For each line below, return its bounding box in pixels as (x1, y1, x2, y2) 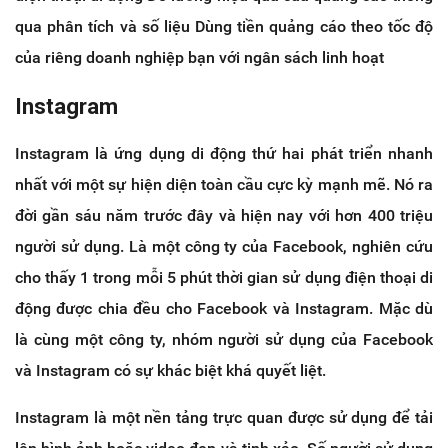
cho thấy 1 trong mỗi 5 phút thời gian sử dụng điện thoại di (15, 267, 433, 287)
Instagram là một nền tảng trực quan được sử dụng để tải (15, 407, 433, 427)
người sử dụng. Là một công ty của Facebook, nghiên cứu (15, 236, 433, 256)
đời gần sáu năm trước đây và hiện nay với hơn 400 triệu (15, 205, 433, 225)
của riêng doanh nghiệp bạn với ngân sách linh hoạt (15, 47, 384, 67)
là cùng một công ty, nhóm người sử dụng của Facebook (15, 329, 433, 349)
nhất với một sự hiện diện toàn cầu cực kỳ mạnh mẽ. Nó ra (15, 174, 433, 194)
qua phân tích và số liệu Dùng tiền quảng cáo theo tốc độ (15, 16, 433, 36)
